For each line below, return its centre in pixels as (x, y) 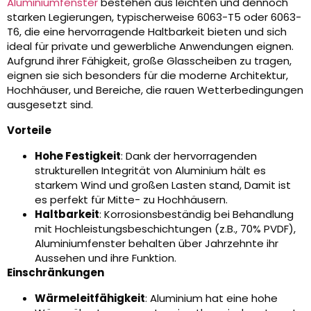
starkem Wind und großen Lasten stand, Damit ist (163, 185)
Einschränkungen (56, 273)
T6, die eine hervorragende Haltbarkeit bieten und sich (147, 32)
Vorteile (29, 131)
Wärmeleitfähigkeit (90, 299)
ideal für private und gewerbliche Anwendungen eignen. (150, 47)
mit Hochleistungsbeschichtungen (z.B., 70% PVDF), (165, 229)
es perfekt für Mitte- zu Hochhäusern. (131, 200)
